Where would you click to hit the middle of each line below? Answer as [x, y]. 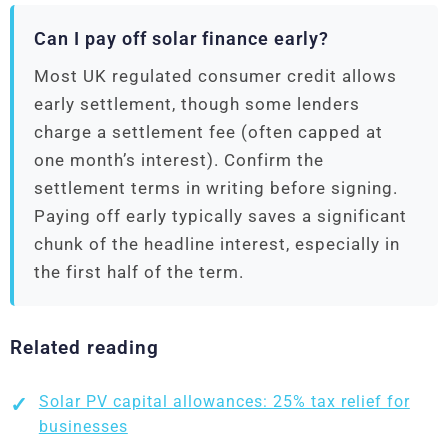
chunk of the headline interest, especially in [217, 244]
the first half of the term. [139, 272]
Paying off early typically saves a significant [220, 216]
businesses [83, 427]
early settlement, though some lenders [197, 104]
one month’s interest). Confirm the [179, 160]
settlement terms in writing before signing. [216, 188]
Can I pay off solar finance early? [181, 39]
